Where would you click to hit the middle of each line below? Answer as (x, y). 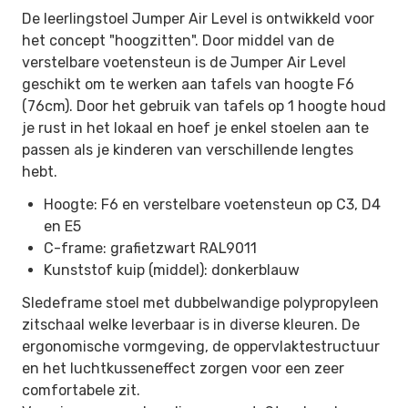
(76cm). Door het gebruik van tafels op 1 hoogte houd (204, 106)
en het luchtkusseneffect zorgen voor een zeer (183, 368)
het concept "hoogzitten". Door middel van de (178, 41)
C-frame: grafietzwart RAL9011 (150, 248)
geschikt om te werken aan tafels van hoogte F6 (188, 84)
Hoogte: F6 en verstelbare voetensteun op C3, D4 (212, 204)
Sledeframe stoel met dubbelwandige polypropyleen (200, 303)
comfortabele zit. (81, 390)
